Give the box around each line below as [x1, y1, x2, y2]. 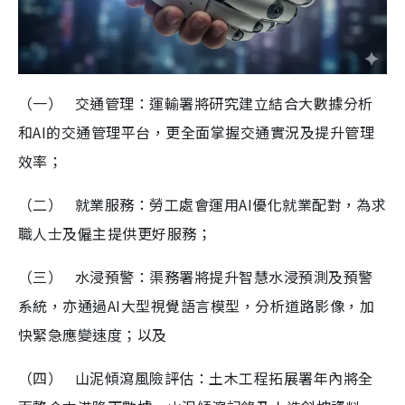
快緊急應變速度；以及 [18, 323, 167, 345]
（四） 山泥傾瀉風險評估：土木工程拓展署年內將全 [18, 366, 373, 389]
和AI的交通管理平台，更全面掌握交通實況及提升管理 [18, 120, 374, 143]
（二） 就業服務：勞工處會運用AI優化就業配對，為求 [18, 193, 387, 215]
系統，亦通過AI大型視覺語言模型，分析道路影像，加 [18, 294, 374, 316]
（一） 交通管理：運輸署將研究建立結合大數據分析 [18, 91, 373, 114]
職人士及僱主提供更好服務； [18, 221, 212, 244]
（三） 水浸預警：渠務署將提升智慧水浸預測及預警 [18, 265, 373, 287]
